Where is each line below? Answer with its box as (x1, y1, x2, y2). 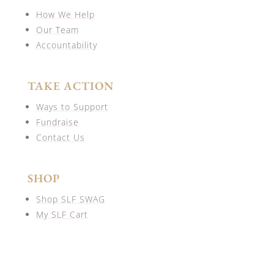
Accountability (35, 39, 97, 51)
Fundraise (35, 116, 79, 128)
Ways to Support (35, 100, 108, 113)
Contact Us (35, 131, 85, 143)
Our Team (35, 23, 79, 35)
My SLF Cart (35, 208, 88, 220)
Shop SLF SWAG (35, 193, 105, 205)
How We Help (35, 8, 95, 20)
